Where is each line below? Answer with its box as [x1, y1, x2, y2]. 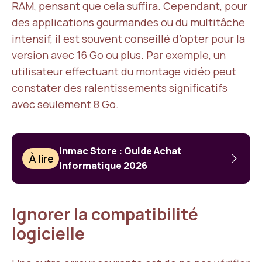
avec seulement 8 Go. [12, 97, 119, 111]
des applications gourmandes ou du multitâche [12, 15, 245, 29]
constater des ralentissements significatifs [12, 81, 227, 95]
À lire [29, 151, 54, 166]
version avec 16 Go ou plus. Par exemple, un [12, 48, 226, 62]
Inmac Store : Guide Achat [59, 144, 182, 157]
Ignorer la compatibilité [12, 203, 198, 225]
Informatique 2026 [59, 159, 148, 172]
